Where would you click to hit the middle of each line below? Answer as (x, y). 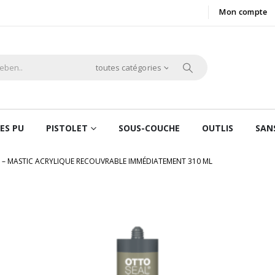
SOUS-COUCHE (149, 128)
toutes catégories (128, 68)
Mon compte (243, 12)
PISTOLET (67, 128)
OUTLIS (218, 128)
